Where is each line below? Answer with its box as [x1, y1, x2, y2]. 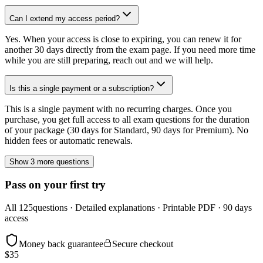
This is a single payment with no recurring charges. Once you [5, 103, 232, 114]
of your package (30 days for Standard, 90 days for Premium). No [5, 124, 248, 135]
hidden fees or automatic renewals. [5, 135, 133, 146]
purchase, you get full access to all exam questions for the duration [5, 114, 249, 124]
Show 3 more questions [9, 157, 89, 166]
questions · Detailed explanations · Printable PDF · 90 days [33, 203, 252, 213]
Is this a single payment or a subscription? [9, 83, 154, 93]
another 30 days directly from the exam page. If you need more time [5, 44, 255, 55]
